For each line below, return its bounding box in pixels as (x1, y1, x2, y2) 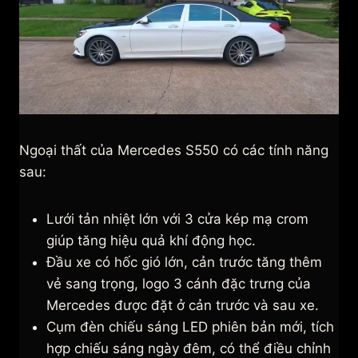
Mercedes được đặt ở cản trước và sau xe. (46, 297, 319, 314)
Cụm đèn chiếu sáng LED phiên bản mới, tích (46, 319, 334, 336)
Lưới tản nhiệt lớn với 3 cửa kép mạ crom (46, 211, 308, 228)
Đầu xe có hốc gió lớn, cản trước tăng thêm (46, 254, 322, 271)
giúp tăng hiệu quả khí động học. (46, 233, 256, 249)
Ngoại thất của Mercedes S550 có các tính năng (19, 142, 328, 159)
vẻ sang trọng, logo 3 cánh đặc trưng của (46, 276, 311, 292)
